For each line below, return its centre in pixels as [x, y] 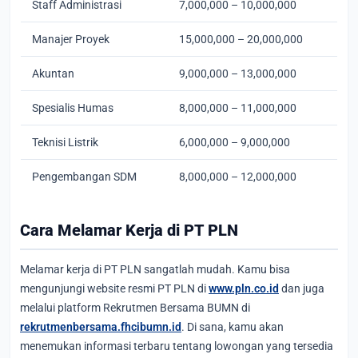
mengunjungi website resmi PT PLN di [114, 288]
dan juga [302, 288]
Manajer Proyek [71, 39]
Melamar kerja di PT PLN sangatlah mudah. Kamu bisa [155, 269]
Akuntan [53, 73]
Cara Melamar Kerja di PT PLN [129, 230]
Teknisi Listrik [65, 142]
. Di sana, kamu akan [233, 326]
